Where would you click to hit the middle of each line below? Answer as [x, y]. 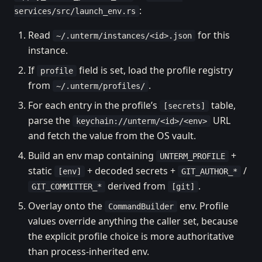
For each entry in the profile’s [94, 105]
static [41, 171]
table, [222, 105]
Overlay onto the [66, 206]
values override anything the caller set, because [133, 221]
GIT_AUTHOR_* [209, 171]
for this [213, 35]
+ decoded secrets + [131, 171]
